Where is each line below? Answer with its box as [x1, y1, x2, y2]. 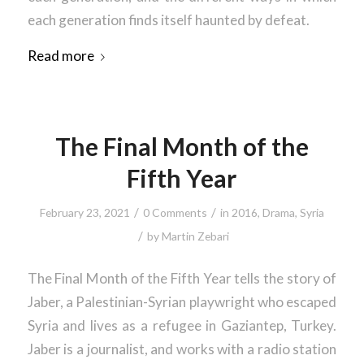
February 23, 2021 [39, 205, 130, 219]
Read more [27, 46, 94, 64]
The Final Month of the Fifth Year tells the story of [27, 269, 337, 287]
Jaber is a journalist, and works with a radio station [27, 340, 337, 357]
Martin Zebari [162, 228, 230, 243]
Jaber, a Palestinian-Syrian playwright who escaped [27, 292, 337, 310]
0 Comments [142, 205, 207, 219]
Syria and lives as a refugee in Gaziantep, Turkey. [27, 316, 337, 334]
